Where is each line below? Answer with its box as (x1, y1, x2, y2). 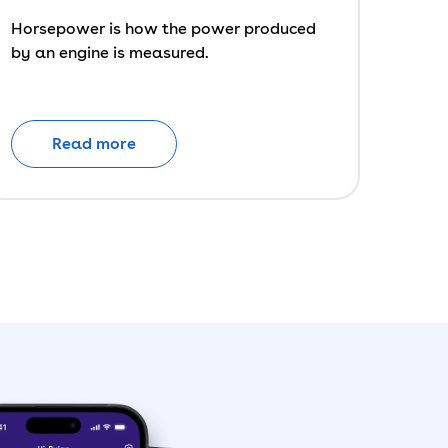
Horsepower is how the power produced (10, 19, 316, 38)
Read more (51, 134, 136, 153)
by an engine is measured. (10, 43, 209, 62)
